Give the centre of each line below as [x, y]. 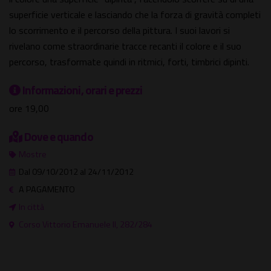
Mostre [33, 155]
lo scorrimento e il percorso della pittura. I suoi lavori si [119, 31]
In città [31, 207]
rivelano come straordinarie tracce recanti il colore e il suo [125, 46]
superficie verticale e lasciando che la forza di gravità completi [135, 15]
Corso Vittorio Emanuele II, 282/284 [86, 225]
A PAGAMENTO [46, 190]
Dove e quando [59, 137]
